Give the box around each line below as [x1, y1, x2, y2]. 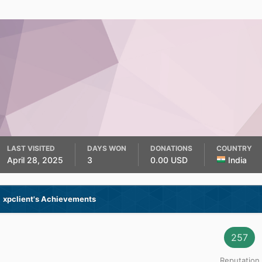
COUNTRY [216, 144, 252, 153]
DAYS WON [87, 144, 126, 153]
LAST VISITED [6, 144, 55, 153]
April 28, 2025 [6, 155, 63, 165]
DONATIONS [150, 144, 192, 153]
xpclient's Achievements [2, 194, 96, 204]
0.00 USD [150, 155, 190, 165]
